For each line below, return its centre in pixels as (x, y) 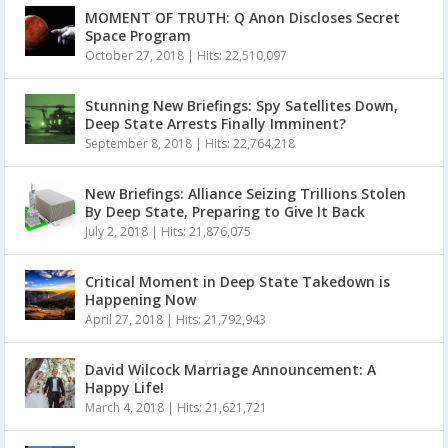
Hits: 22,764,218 (250, 143)
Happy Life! (124, 387)
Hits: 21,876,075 (206, 231)
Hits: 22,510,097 (242, 55)
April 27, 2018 (124, 319)
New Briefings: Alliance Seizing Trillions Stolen (245, 193)
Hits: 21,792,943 (221, 319)
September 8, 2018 (138, 143)
